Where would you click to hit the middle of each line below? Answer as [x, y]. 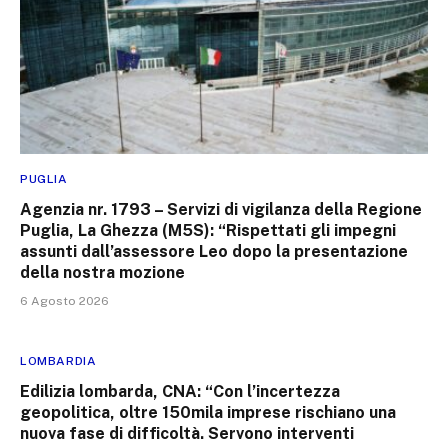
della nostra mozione [102, 272]
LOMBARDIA [58, 360]
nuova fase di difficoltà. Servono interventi [187, 433]
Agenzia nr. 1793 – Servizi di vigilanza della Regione [221, 209]
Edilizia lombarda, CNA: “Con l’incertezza [180, 391]
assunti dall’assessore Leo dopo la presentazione [214, 251]
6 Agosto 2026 [64, 300]
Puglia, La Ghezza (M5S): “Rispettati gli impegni [208, 230]
